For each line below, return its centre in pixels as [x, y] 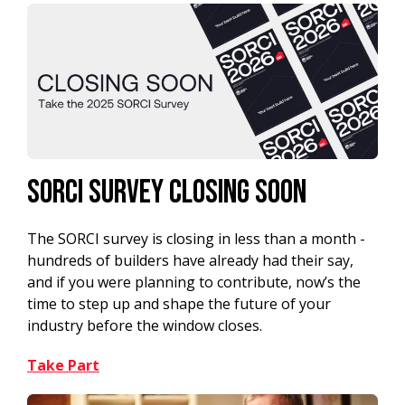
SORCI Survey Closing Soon [167, 193]
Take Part [63, 366]
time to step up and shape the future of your [179, 304]
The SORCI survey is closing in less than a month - [196, 239]
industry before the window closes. [145, 326]
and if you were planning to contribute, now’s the [194, 283]
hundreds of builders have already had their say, [190, 261]
